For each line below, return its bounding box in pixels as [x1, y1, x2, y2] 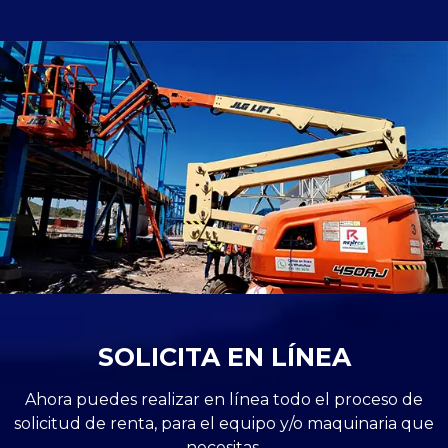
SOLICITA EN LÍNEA [97, 341, 351, 372]
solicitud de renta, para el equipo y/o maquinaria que [14, 413, 434, 433]
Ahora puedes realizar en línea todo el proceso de [25, 389, 423, 409]
